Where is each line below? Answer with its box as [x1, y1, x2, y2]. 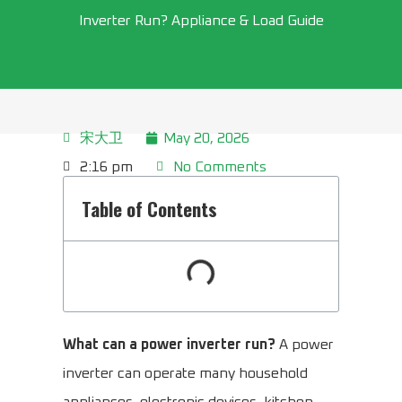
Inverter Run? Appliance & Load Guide [78, 13, 324, 29]
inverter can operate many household [63, 366, 308, 381]
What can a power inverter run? [63, 337, 275, 353]
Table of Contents [82, 195, 217, 223]
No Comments [173, 160, 267, 175]
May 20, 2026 [163, 131, 249, 146]
